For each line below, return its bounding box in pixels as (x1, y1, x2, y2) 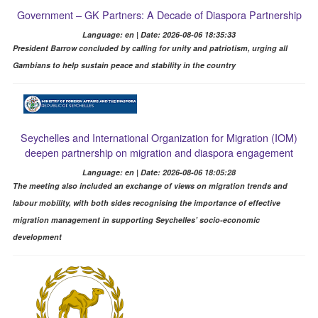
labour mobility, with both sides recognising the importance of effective (12, 197, 280, 208)
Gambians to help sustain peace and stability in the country (12, 59, 236, 70)
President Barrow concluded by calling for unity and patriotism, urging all (12, 42, 287, 53)
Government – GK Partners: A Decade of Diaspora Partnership (16, 6, 302, 22)
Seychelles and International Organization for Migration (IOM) (21, 129, 297, 145)
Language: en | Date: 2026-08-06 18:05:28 (82, 166, 236, 177)
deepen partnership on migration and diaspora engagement (25, 144, 293, 160)
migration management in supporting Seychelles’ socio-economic (12, 214, 260, 225)
